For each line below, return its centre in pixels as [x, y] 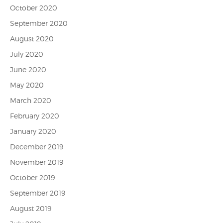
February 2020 [35, 116]
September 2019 [38, 193]
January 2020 [33, 131]
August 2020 [32, 39]
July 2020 [27, 54]
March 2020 [31, 100]
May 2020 [27, 85]
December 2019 [37, 147]
